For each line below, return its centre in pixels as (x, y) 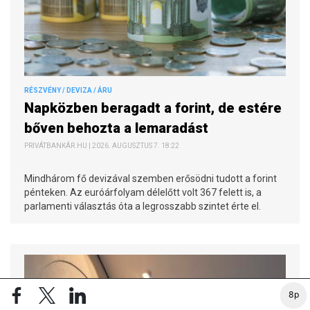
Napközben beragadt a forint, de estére (153, 108)
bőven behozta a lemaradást (116, 128)
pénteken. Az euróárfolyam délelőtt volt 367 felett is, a (143, 192)
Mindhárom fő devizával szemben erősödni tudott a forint (151, 178)
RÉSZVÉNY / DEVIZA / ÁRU (68, 90)
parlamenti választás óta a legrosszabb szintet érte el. (143, 206)
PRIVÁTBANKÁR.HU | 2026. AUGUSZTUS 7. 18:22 (102, 145)
